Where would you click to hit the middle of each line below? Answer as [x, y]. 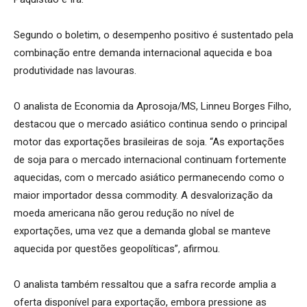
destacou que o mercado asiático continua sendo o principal [150, 124]
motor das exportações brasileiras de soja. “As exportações [149, 142]
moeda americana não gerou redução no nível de [124, 213]
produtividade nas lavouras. [75, 70]
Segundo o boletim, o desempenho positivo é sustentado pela [153, 35]
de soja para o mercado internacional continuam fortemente [150, 159]
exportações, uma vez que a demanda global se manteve [142, 231]
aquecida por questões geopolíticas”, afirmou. [117, 248]
